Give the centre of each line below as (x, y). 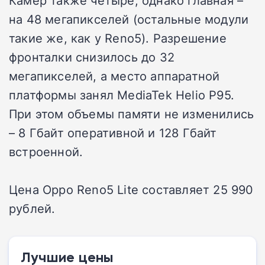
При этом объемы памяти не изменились (132, 113)
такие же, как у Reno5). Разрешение (118, 38)
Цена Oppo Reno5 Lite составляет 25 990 (131, 189)
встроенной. (46, 151)
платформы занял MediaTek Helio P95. (122, 94)
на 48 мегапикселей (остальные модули (129, 19)
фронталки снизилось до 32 (92, 56)
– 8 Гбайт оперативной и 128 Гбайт (113, 132)
